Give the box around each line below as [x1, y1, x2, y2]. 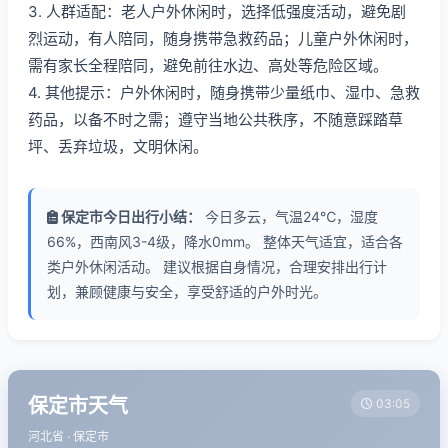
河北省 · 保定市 [28, 429, 109, 444]
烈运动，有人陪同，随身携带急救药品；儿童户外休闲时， [28, 29, 418, 48]
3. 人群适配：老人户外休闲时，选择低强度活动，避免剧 [28, 2, 406, 21]
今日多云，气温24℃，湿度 [201, 208, 378, 225]
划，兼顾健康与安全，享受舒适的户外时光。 [47, 283, 327, 300]
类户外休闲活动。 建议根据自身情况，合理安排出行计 [47, 258, 387, 275]
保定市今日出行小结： [58, 208, 201, 225]
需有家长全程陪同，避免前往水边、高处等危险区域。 [28, 56, 388, 75]
